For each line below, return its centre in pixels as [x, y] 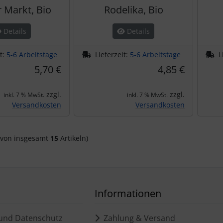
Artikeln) [73, 138]
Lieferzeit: [112, 55]
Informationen [128, 193]
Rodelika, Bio [133, 10]
